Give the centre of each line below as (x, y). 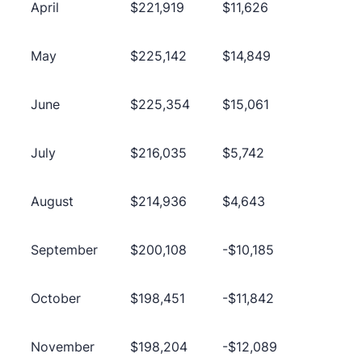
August (52, 201)
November (62, 346)
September (64, 249)
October (55, 298)
